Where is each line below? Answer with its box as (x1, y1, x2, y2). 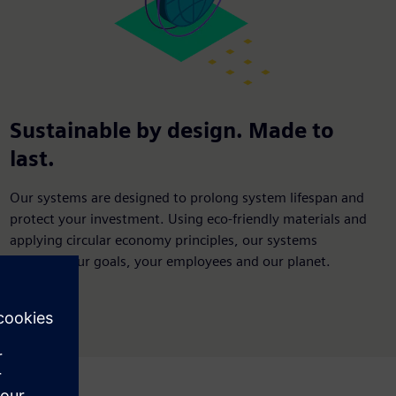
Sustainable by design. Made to (9, 117, 334, 143)
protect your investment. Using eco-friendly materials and (9, 209, 367, 227)
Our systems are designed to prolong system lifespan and (9, 188, 364, 206)
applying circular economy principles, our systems (9, 231, 317, 248)
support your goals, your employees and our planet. (9, 252, 331, 270)
